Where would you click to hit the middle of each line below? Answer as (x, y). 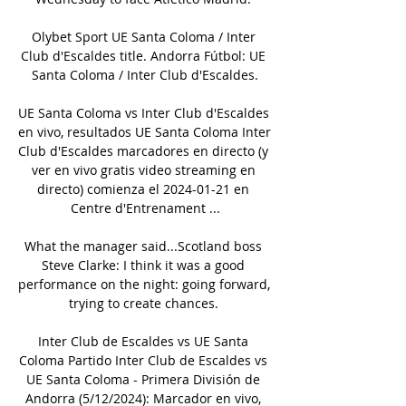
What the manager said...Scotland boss (143, 246)
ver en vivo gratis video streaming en (143, 169)
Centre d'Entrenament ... (145, 208)
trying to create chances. (145, 303)
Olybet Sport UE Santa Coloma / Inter (143, 36)
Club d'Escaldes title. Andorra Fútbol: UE (143, 55)
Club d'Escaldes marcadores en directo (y (143, 150)
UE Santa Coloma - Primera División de (143, 379)
